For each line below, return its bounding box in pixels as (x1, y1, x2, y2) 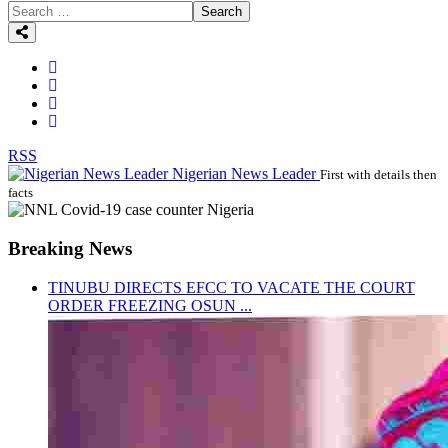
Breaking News (8, 238, 132, 260)
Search (201, 4, 242, 20)
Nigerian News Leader (172, 165, 316, 183)
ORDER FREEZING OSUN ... (48, 296, 252, 314)
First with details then (320, 167, 437, 183)
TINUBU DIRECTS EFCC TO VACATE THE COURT (48, 278, 415, 296)
